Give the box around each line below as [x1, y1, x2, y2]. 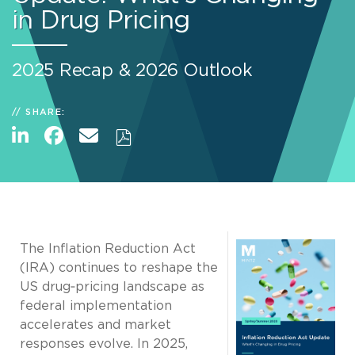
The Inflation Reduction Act [20, 242, 196, 256]
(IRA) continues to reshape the [20, 261, 218, 275]
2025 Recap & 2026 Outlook [12, 61, 253, 79]
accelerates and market [20, 319, 171, 332]
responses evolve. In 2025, [20, 338, 188, 351]
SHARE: [25, 107, 66, 116]
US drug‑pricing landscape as [20, 281, 204, 294]
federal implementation [20, 300, 172, 313]
